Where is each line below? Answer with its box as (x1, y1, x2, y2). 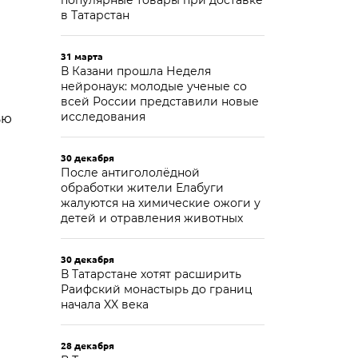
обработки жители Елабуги (61, 181, 224, 195)
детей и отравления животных (61, 211, 243, 225)
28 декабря (61, 339, 114, 352)
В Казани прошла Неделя (61, 64, 211, 78)
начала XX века (61, 297, 149, 312)
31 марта (61, 50, 103, 62)
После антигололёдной (61, 165, 200, 180)
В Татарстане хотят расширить (61, 267, 241, 281)
